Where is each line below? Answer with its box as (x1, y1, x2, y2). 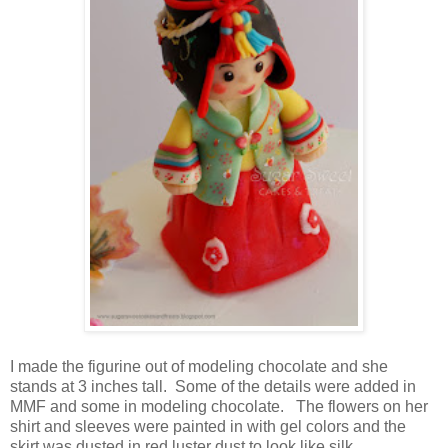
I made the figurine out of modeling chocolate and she (10, 357, 388, 375)
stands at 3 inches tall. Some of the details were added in (10, 377, 416, 395)
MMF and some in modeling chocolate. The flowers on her (10, 397, 428, 415)
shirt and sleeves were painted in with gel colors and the (10, 417, 406, 435)
